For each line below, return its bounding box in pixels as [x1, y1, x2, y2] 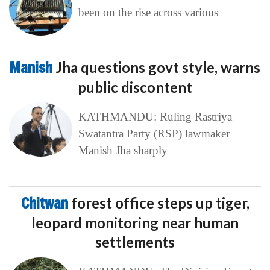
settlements [95, 233, 175, 251]
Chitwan [20, 193, 71, 213]
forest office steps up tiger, [71, 193, 250, 212]
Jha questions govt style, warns [55, 58, 260, 76]
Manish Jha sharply [78, 143, 168, 157]
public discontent [78, 78, 192, 96]
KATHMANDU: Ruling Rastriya [78, 110, 232, 123]
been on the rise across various [78, 5, 218, 19]
